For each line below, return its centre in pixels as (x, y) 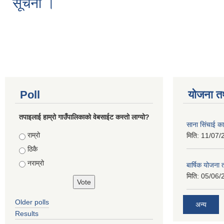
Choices (33, 135)
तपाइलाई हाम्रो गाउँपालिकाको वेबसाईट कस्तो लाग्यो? (84, 117)
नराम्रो (35, 163)
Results (27, 214)
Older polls (32, 202)
